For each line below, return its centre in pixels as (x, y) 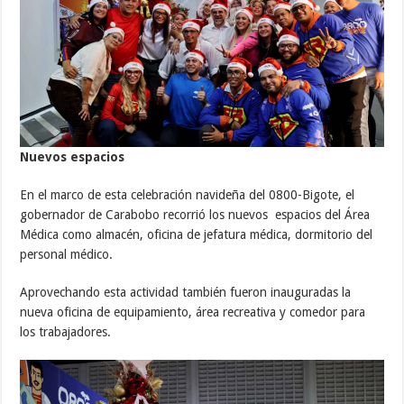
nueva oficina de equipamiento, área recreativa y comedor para (193, 312)
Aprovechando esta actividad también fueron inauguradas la (186, 292)
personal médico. (67, 254)
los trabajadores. (66, 331)
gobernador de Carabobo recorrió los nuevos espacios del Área (195, 214)
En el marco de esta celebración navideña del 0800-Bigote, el (188, 194)
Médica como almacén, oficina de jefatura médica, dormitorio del (197, 234)
